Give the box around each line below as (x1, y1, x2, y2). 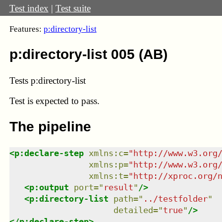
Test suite (55, 2, 91, 13)
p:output (29, 182, 69, 192)
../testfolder (143, 193, 208, 204)
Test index (9, 2, 49, 13)
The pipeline (9, 119, 91, 135)
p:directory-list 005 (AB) (9, 47, 167, 62)
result (103, 182, 133, 192)
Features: (9, 24, 44, 34)
